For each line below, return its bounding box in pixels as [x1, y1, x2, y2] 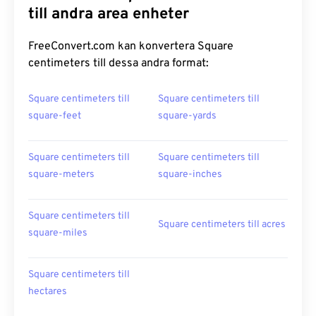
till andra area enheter [28, 5, 189, 25]
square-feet [28, 110, 81, 123]
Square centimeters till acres [158, 219, 286, 231]
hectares [28, 286, 67, 298]
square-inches [158, 169, 222, 181]
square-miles [28, 227, 87, 240]
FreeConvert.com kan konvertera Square [28, 39, 233, 54]
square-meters [28, 169, 95, 181]
